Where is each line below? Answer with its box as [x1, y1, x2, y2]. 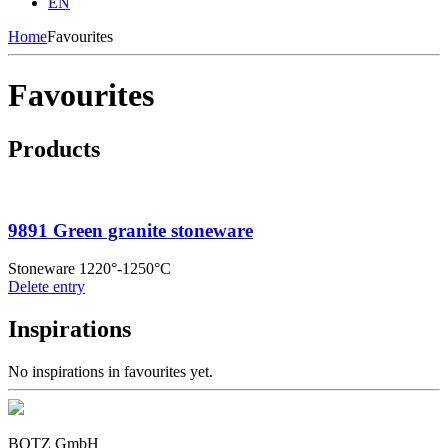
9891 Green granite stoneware [8, 219, 253, 241]
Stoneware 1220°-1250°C [8, 260, 171, 278]
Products [8, 135, 100, 162]
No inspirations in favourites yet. [8, 363, 213, 381]
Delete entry [8, 278, 85, 296]
